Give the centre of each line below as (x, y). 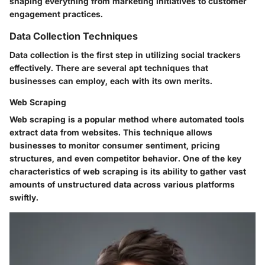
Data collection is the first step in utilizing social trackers (125, 54)
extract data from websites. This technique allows (111, 132)
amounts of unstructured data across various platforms (122, 184)
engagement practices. (56, 14)
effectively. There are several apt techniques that (109, 67)
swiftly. (24, 197)
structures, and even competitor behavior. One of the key (125, 158)
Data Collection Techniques (74, 36)
